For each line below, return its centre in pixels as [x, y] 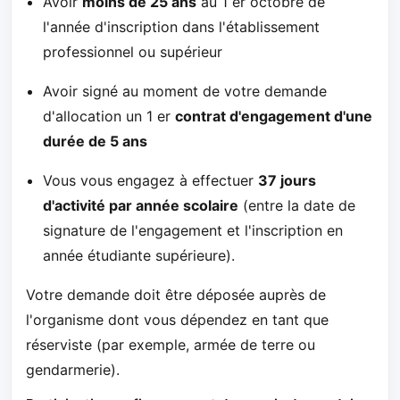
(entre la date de [297, 205]
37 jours [287, 180]
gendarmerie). [73, 369]
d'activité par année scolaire [141, 205]
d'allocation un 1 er [109, 116]
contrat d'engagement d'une [274, 116]
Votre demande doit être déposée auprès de [176, 294]
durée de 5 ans [96, 141]
